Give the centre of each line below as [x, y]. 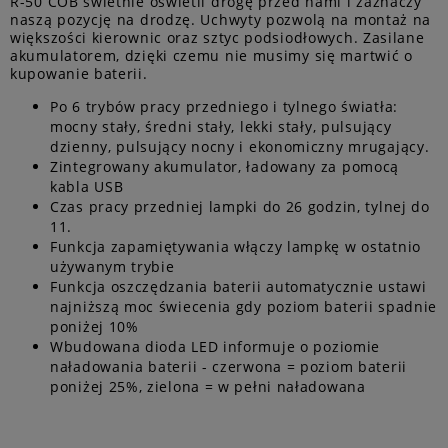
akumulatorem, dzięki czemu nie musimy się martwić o [211, 56]
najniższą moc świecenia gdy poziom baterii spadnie [243, 307]
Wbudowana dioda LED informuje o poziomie [215, 347]
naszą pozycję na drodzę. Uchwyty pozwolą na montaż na [221, 20]
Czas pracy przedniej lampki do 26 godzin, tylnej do [240, 207]
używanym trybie [112, 267]
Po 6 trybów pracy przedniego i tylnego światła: [224, 107]
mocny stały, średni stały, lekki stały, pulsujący [221, 127]
